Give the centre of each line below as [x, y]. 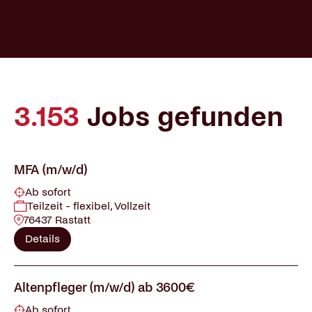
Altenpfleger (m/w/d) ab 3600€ [104, 288]
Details [42, 239]
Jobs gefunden [181, 117]
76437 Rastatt [57, 220]
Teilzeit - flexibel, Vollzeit [89, 206]
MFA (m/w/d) [50, 170]
